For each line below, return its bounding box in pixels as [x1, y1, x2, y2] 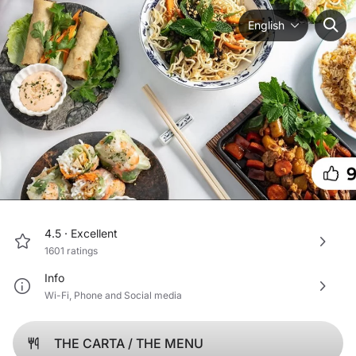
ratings [67, 245, 98, 257]
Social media [124, 289, 182, 302]
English [248, 18, 284, 32]
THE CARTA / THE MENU [54, 335, 203, 352]
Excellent [71, 226, 118, 241]
